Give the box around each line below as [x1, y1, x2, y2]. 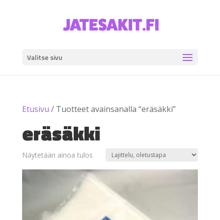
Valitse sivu [27, 52, 62, 62]
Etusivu [22, 104, 49, 114]
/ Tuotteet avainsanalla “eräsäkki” [49, 104, 176, 114]
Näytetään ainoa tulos [22, 150, 93, 160]
